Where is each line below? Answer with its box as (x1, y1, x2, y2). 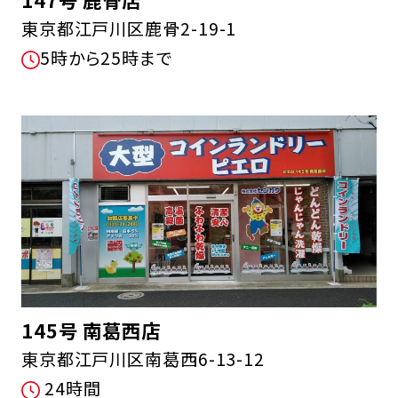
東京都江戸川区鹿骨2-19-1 (20, 16, 237, 42)
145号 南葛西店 (20, 315, 161, 344)
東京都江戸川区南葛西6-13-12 (20, 346, 266, 371)
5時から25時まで (40, 45, 173, 71)
